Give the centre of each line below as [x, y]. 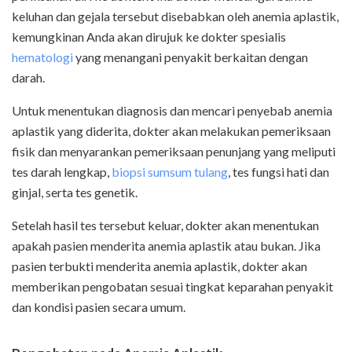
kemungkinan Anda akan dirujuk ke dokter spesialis [149, 37]
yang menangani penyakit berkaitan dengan [191, 57]
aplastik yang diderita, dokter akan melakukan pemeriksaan [171, 131]
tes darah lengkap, [62, 172]
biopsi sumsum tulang [170, 172]
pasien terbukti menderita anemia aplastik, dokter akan [159, 266]
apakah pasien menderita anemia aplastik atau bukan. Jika [166, 246]
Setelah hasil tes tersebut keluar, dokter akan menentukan [165, 225]
